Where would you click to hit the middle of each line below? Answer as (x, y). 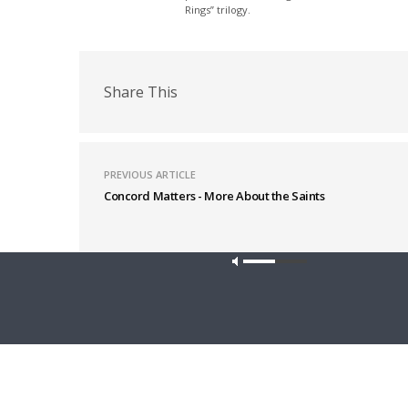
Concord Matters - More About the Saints (214, 196)
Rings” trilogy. (218, 10)
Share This (141, 92)
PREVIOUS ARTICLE (150, 174)
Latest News (131, 275)
